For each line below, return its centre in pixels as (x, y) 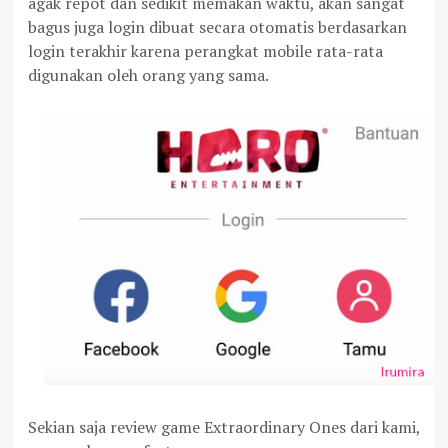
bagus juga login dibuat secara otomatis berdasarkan (217, 27)
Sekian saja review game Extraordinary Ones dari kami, (224, 426)
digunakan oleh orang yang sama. (148, 75)
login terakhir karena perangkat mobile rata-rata (205, 51)
